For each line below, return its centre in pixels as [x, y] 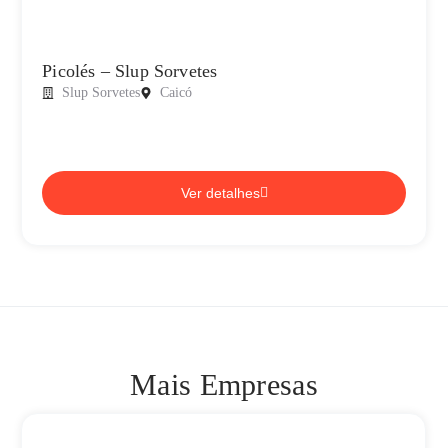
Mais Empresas [224, 384]
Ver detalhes [220, 193]
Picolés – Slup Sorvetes [130, 71]
